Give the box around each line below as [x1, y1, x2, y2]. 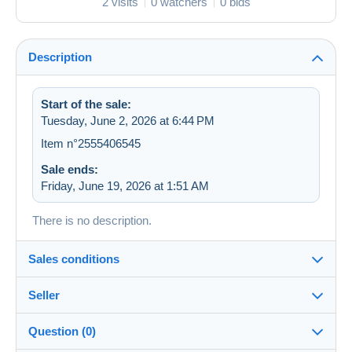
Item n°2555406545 [41, 137, 141, 151]
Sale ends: [41, 163, 98, 177]
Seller [28, 288, 60, 302]
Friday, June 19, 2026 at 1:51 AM [41, 179, 209, 193]
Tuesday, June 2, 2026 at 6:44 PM [41, 114, 214, 128]
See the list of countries [45, 321, 164, 335]
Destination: [45, 304, 112, 318]
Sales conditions [28, 252, 119, 266]
